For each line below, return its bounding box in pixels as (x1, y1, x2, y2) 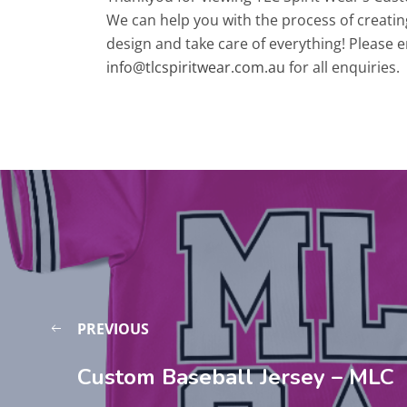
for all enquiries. (285, 57, 400, 78)
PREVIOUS (77, 319, 149, 340)
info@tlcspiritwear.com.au (106, 57, 285, 78)
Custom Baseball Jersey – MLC (77, 362, 394, 392)
